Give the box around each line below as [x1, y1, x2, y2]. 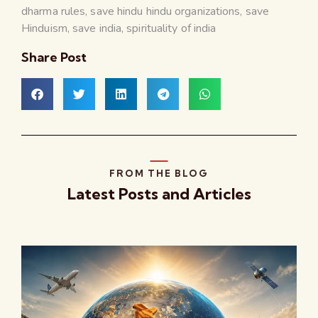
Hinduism [21, 20, 67, 36]
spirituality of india [126, 20, 216, 36]
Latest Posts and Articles [67, 183, 251, 204]
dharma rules [21, 3, 86, 19]
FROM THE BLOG [109, 167, 209, 179]
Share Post [21, 48, 87, 65]
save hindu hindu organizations [90, 3, 241, 19]
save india [72, 20, 122, 36]
